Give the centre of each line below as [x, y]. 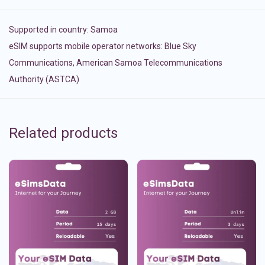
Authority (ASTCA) [44, 80]
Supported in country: [50, 30]
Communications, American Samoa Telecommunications [116, 63]
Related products [63, 133]
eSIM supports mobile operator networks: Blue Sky [103, 46]
